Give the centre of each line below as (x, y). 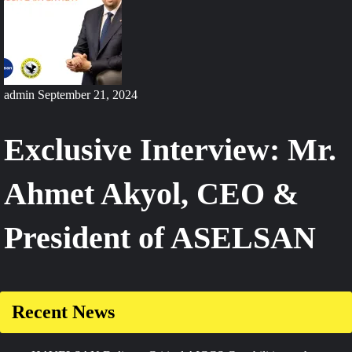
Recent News (63, 312)
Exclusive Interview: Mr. (170, 150)
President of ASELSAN (160, 238)
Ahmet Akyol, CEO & (151, 194)
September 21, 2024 (88, 95)
